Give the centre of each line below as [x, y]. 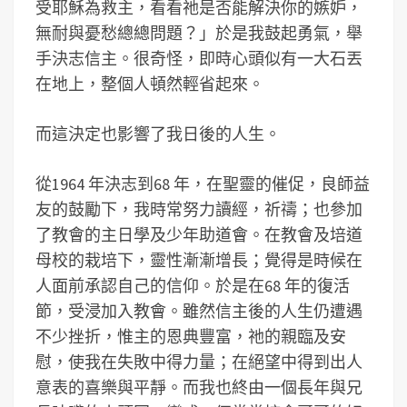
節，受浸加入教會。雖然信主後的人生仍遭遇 [199, 311]
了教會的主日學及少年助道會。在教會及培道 [199, 235]
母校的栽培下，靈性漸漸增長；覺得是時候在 [199, 260]
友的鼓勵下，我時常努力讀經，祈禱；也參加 [199, 209]
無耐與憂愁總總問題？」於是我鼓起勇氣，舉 [199, 33]
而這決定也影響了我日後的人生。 [158, 134]
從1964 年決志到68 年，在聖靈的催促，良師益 [203, 184]
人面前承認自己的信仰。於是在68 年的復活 [193, 286]
